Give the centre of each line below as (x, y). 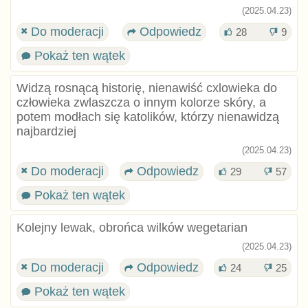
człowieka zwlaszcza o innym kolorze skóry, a (141, 102)
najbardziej (46, 131)
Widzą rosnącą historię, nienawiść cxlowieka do (146, 88)
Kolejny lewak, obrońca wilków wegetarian (132, 228)
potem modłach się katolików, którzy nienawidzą (147, 117)
